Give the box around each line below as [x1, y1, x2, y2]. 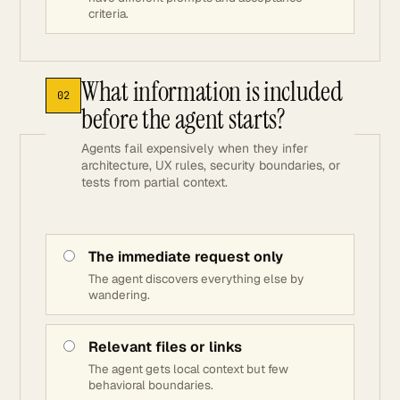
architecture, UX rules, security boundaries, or [81, 157, 340, 173]
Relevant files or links [88, 337, 242, 356]
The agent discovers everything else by [88, 271, 304, 287]
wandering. [88, 287, 150, 303]
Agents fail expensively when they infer [81, 140, 308, 156]
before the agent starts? [81, 102, 286, 137]
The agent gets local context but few [88, 361, 288, 377]
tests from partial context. [81, 174, 228, 190]
